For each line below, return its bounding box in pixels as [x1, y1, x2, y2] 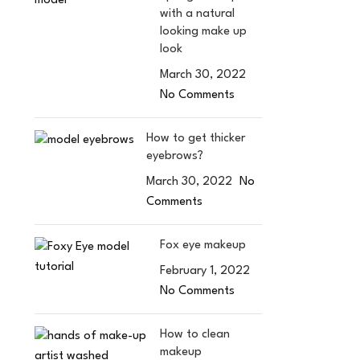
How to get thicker [145, 133, 245, 145]
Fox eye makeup [160, 239, 247, 252]
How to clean [160, 329, 231, 341]
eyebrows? [145, 150, 203, 162]
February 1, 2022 [160, 265, 251, 277]
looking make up [160, 26, 247, 38]
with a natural [160, 8, 235, 20]
